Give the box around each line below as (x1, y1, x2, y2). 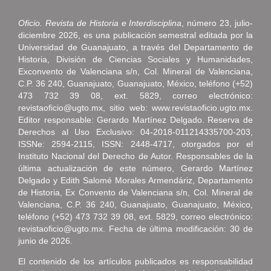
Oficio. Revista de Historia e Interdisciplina (18, 18, 182, 28)
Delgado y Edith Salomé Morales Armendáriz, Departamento (18, 175, 253, 185)
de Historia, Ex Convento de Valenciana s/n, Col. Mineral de (18, 187, 253, 197)
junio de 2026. (18, 235, 73, 246)
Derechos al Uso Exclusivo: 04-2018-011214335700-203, (18, 126, 253, 137)
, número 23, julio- (181, 18, 253, 28)
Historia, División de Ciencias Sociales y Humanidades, (18, 54, 253, 64)
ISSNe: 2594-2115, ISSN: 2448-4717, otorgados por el (18, 139, 253, 149)
